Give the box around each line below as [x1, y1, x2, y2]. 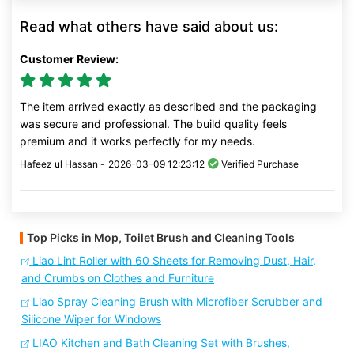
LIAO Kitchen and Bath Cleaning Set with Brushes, [29, 336, 290, 349]
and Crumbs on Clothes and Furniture [21, 271, 214, 284]
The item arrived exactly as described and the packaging [20, 100, 317, 113]
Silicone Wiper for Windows [21, 312, 161, 326]
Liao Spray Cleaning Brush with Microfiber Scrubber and [29, 295, 322, 308]
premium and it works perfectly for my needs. [20, 134, 255, 148]
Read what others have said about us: [20, 18, 278, 35]
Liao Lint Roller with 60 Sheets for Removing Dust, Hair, [29, 254, 316, 267]
